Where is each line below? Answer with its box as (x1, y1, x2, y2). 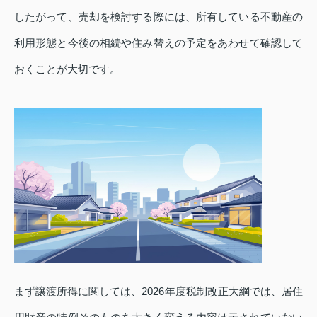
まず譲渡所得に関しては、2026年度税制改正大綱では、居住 (14, 284, 303, 297)
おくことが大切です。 (14, 63, 120, 76)
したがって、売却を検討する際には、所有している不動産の (14, 11, 303, 23)
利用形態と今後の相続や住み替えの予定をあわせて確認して (14, 37, 303, 50)
